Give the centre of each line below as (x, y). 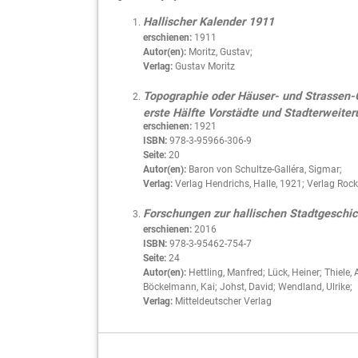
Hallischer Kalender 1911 (209, 22)
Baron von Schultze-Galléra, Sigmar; (264, 169)
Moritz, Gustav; (219, 52)
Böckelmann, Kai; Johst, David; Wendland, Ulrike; (248, 286)
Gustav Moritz (204, 66)
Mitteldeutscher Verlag (222, 301)
